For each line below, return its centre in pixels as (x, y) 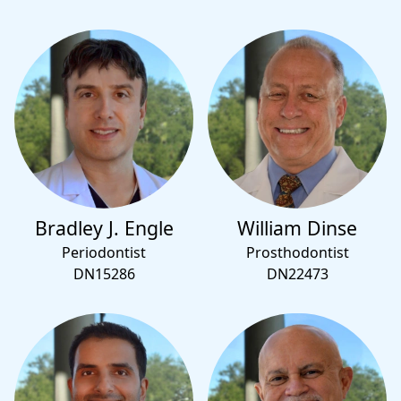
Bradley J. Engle (104, 227)
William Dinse (297, 227)
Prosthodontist (297, 252)
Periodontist (104, 252)
